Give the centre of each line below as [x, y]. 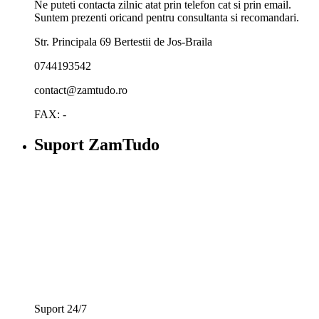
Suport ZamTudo [97, 145]
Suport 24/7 [61, 308]
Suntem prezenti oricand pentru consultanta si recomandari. [167, 18]
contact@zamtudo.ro [81, 90]
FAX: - [50, 115]
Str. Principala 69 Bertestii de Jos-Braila [123, 42]
